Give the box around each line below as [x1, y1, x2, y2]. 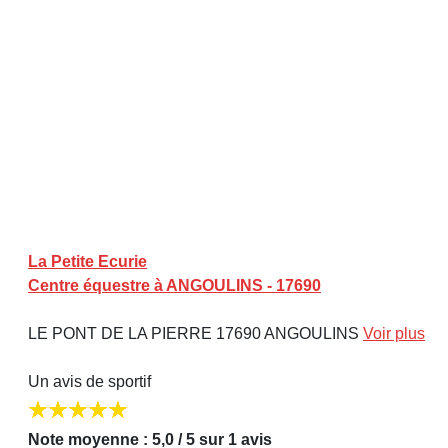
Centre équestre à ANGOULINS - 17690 [28, 276, 321, 294]
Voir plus [363, 324, 425, 342]
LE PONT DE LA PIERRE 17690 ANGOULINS [28, 324, 363, 342]
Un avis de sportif [28, 372, 151, 390]
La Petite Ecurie [28, 252, 147, 270]
